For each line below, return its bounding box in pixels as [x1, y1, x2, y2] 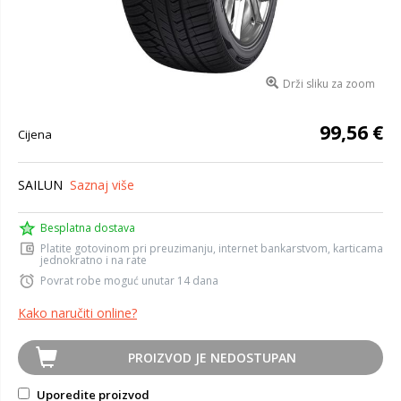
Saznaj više [70, 176, 134, 193]
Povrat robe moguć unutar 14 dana [40, 273, 218, 288]
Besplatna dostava [40, 220, 135, 235]
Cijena [18, 126, 52, 142]
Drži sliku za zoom [282, 76, 375, 91]
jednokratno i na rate [40, 252, 147, 268]
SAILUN [18, 176, 70, 193]
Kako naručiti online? [18, 304, 137, 321]
